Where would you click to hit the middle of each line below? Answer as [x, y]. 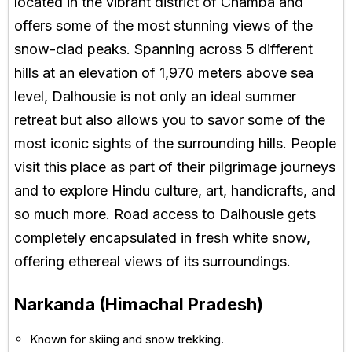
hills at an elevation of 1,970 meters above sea [164, 72]
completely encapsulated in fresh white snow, [162, 237]
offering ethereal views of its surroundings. [152, 261]
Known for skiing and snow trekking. [127, 339]
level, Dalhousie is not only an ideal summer [155, 96]
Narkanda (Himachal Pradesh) [139, 304]
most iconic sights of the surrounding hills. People [175, 143]
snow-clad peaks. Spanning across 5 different [163, 49]
